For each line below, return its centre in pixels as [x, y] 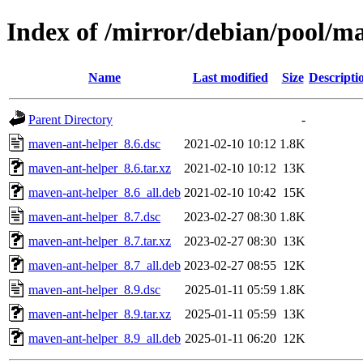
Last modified [230, 77]
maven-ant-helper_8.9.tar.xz [100, 314]
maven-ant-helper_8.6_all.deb [105, 192]
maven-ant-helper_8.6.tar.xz [100, 168]
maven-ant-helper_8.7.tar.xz [100, 241]
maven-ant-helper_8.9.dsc [94, 289]
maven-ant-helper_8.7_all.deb [105, 265]
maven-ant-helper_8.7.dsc [94, 216]
